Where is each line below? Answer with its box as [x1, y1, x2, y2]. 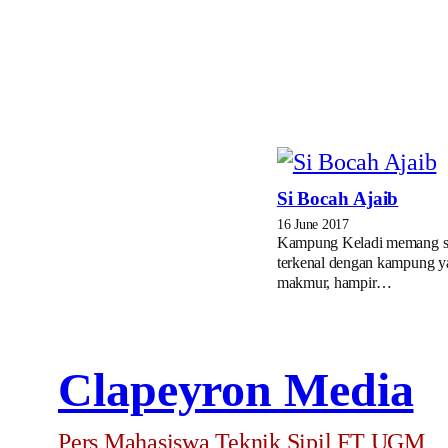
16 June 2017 [276, 216, 349, 232]
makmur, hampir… [276, 274, 393, 291]
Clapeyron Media [58, 363, 414, 416]
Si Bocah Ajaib [276, 188, 399, 209]
